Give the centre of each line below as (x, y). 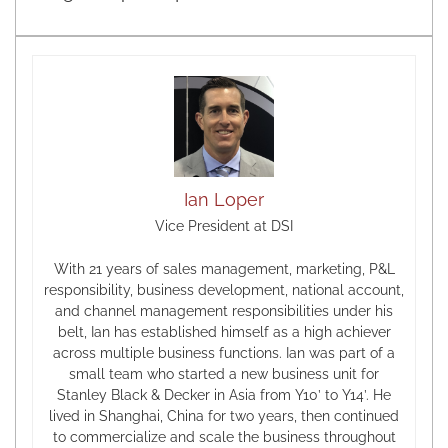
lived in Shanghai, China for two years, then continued (224, 416)
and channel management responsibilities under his (224, 311)
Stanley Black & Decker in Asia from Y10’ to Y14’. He (224, 395)
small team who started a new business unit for (224, 374)
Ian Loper (224, 200)
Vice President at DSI (224, 226)
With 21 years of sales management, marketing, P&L (224, 269)
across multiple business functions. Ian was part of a (224, 353)
